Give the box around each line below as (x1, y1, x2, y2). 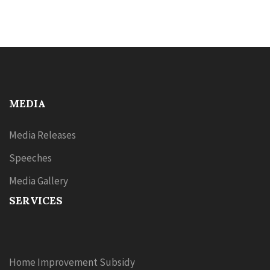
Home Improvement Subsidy (9, 256, 135, 269)
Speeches (9, 151, 52, 165)
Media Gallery (9, 174, 68, 187)
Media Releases (9, 128, 76, 142)
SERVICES (9, 194, 63, 207)
